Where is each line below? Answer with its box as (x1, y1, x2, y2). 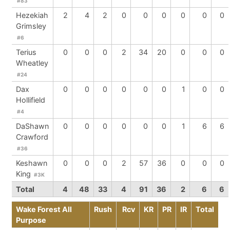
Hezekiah (16, 11, 48, 20)
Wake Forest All (16, 205, 72, 214)
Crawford (16, 132, 48, 141)
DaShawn (16, 122, 49, 130)
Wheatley (16, 59, 48, 67)
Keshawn (16, 159, 47, 167)
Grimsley (16, 22, 46, 30)
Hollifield (16, 95, 45, 104)
